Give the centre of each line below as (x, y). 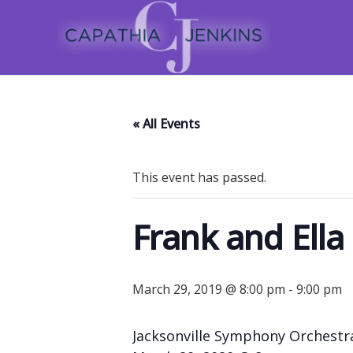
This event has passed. (199, 177)
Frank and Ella (238, 237)
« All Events (166, 124)
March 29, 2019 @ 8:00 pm (209, 289)
